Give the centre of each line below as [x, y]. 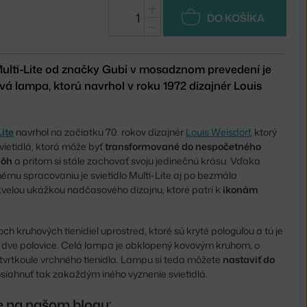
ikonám [241, 189]
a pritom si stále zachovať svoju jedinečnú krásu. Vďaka [137, 160]
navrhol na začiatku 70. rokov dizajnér [100, 132]
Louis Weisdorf [218, 132]
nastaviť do [249, 259]
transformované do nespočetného [183, 146]
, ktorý [264, 132]
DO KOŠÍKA [236, 18]
